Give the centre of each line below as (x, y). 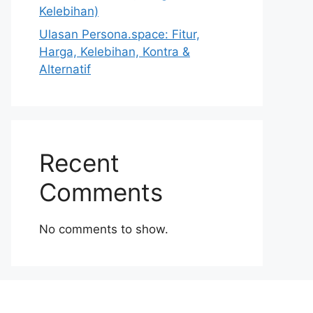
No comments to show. (104, 229)
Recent (79, 163)
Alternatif (65, 69)
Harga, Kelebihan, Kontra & (115, 52)
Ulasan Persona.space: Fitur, (119, 34)
